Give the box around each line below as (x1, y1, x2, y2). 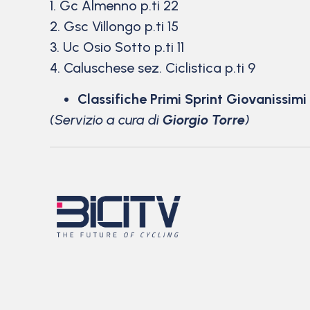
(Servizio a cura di (50, 111, 163, 128)
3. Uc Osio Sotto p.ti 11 (50, 39, 184, 56)
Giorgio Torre (163, 111, 245, 128)
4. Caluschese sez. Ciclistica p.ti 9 (50, 60, 255, 77)
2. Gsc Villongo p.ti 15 (50, 18, 182, 35)
